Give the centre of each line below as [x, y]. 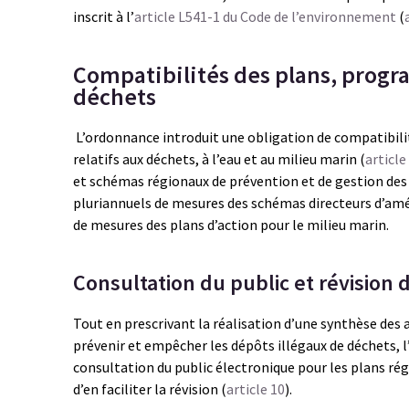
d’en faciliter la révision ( [150, 389]
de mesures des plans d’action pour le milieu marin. [231, 225]
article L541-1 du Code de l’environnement [267, 16]
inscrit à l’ [104, 16]
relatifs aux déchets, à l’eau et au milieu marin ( [219, 159]
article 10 [256, 389]
